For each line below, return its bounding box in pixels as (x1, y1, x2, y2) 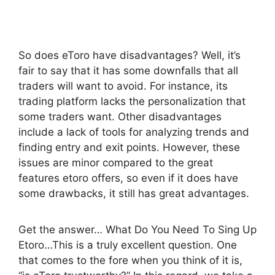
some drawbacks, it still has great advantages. (18, 187, 249, 200)
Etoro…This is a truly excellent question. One (18, 239, 237, 252)
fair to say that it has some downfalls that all (18, 64, 238, 77)
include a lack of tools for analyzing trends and (18, 126, 249, 139)
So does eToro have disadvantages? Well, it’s (18, 49, 241, 62)
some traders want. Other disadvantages (18, 110, 222, 123)
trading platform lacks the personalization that (18, 95, 246, 108)
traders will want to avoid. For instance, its (18, 80, 228, 93)
